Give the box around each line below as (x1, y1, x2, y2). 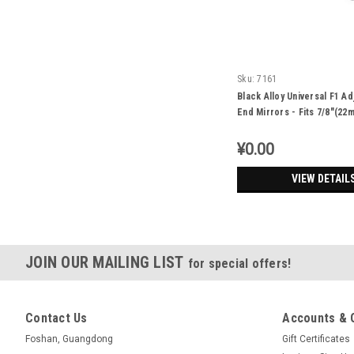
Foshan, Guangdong (25, 333, 113, 345)
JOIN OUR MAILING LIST (25, 253, 188, 273)
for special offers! (187, 256, 292, 272)
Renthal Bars (237, 122, 292, 134)
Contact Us (25, 311, 88, 326)
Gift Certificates (282, 333, 351, 345)
